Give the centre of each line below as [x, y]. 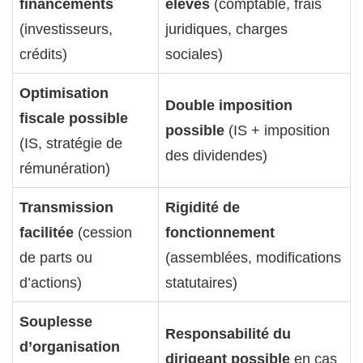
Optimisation [64, 93]
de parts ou [56, 258]
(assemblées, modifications [253, 258]
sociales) [194, 54]
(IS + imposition [277, 130]
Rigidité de [203, 207]
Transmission [66, 207]
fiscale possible [74, 118]
